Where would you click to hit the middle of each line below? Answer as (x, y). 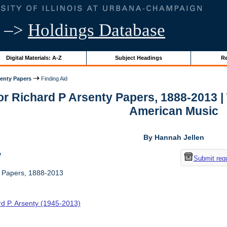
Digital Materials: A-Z (34, 58)
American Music (174, 111)
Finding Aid (54, 78)
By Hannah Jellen (174, 138)
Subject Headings (138, 58)
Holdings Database (97, 30)
